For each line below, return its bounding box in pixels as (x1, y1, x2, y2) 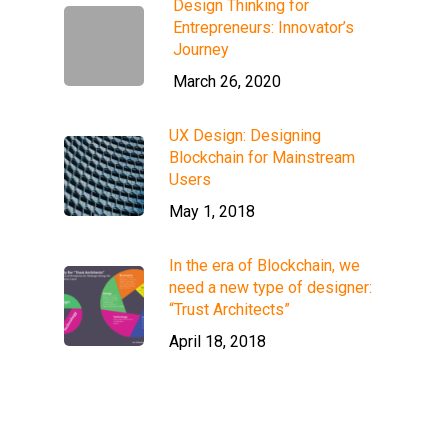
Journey (173, 40, 229, 59)
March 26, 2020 (173, 72, 281, 91)
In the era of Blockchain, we (169, 256, 360, 275)
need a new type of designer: (169, 278, 372, 297)
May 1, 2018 (169, 202, 255, 221)
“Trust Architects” (169, 300, 290, 319)
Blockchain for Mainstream (169, 148, 355, 167)
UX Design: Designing (169, 126, 321, 145)
